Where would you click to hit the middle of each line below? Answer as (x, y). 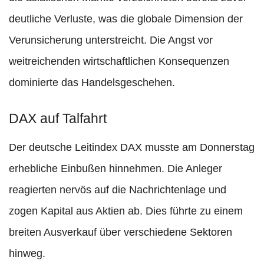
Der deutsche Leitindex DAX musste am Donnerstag (132, 148)
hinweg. (27, 254)
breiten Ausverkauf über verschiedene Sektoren (121, 232)
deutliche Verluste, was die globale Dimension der (126, 19)
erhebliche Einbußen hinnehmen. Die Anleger (115, 169)
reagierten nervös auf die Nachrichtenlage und (118, 190)
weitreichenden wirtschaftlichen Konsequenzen (119, 62)
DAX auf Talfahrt (58, 119)
